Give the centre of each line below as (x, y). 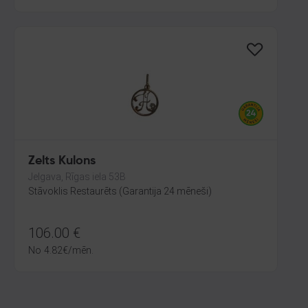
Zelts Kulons (62, 161)
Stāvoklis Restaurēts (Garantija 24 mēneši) (120, 191)
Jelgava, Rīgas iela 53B (77, 177)
